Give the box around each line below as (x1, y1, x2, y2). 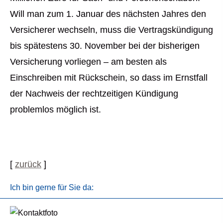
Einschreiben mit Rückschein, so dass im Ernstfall (10, 73, 208, 83)
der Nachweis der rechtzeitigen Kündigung (10, 89, 178, 99)
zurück (15, 159, 41, 170)
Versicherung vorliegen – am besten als (10, 57, 167, 67)
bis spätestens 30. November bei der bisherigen (10, 41, 200, 51)
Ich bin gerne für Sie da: (10, 183, 94, 192)
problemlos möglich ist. (10, 105, 101, 114)
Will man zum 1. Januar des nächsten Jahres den (10, 9, 206, 19)
